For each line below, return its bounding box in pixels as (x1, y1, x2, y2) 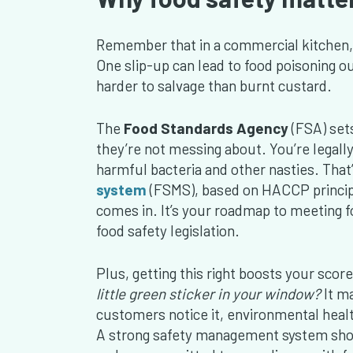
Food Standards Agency (124, 119, 288, 138)
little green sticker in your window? (96, 284, 324, 303)
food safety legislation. (96, 221, 240, 240)
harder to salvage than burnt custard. (96, 76, 332, 95)
